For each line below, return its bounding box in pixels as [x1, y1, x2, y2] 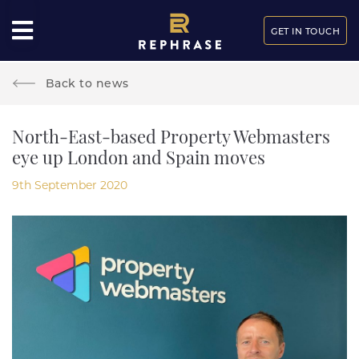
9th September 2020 [12, 178, 127, 192]
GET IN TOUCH [271, 26, 340, 37]
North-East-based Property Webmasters [12, 130, 330, 148]
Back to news [45, 76, 129, 91]
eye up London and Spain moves [12, 151, 265, 169]
